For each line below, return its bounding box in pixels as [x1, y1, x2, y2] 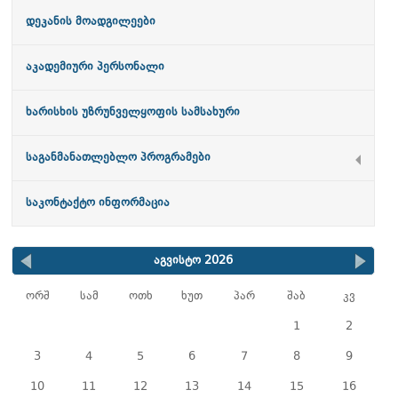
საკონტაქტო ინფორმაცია [26, 197, 170, 209]
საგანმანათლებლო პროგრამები [26, 152, 211, 163]
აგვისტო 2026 [154, 255, 233, 267]
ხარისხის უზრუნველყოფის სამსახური [26, 107, 240, 118]
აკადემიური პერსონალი [26, 61, 164, 73]
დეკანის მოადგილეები [26, 16, 155, 28]
